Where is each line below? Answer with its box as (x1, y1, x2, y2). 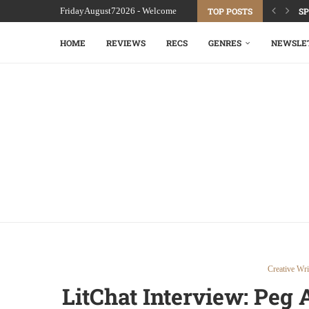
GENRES (208, 37, 241, 48)
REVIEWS (106, 37, 146, 48)
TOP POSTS (208, 6, 252, 17)
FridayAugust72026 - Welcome (60, 6, 177, 16)
